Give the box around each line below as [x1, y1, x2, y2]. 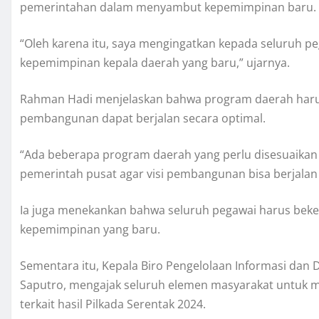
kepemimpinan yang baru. [20, 221, 160, 238]
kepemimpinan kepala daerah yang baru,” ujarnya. [20, 55, 290, 71]
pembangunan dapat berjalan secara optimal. [20, 110, 266, 127]
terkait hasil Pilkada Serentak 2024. [20, 296, 206, 313]
